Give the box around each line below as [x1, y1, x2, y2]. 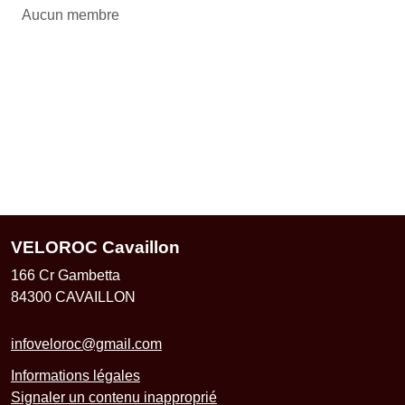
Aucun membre [22, 6, 119, 23]
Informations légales [11, 367, 140, 383]
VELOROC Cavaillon [11, 237, 180, 257]
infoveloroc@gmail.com [11, 335, 162, 352]
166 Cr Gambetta [11, 267, 120, 283]
